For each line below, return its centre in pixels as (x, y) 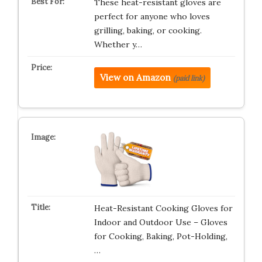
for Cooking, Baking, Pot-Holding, (161, 237)
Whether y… (118, 44)
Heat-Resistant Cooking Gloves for (163, 208)
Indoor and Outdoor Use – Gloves (161, 223)
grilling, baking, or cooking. (148, 30)
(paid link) (189, 78)
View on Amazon (135, 77)
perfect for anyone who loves (152, 16)
